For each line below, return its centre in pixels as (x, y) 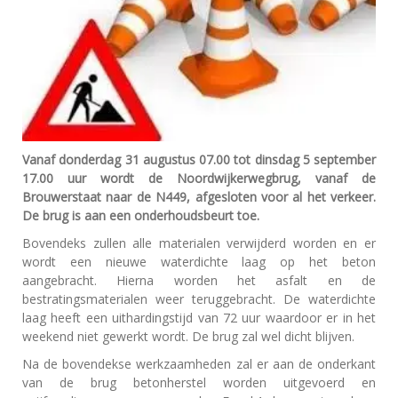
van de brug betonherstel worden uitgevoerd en (199, 383)
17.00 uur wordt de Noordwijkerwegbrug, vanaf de (199, 179)
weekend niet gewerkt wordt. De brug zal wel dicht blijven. (188, 337)
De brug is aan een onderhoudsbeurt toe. (141, 216)
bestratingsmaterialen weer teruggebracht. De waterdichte (199, 299)
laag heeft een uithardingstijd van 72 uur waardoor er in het (199, 318)
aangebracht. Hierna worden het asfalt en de (199, 281)
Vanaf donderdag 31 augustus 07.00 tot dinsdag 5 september (199, 160)
